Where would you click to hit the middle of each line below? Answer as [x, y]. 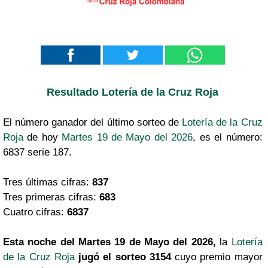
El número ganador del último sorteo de [93, 122]
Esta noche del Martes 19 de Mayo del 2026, [109, 242]
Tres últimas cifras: [48, 182]
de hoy [43, 137]
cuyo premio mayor [217, 257]
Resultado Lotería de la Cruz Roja [133, 92]
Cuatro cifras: [35, 212]
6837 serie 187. [37, 152]
